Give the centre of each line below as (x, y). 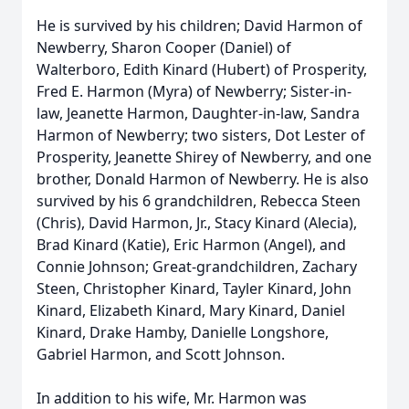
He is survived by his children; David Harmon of (199, 26)
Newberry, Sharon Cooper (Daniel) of (164, 47)
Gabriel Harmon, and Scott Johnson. (161, 354)
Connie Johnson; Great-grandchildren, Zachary (197, 267)
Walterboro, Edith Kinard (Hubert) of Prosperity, (202, 69)
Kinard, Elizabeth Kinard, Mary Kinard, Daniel (191, 310)
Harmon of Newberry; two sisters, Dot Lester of (201, 135)
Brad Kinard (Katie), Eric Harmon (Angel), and (191, 245)
